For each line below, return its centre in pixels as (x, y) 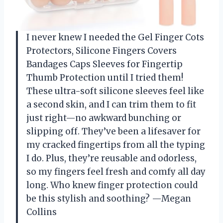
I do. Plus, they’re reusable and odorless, (111, 159)
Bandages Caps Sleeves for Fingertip (105, 64)
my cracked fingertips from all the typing (116, 145)
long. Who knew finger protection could (112, 185)
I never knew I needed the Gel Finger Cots (115, 38)
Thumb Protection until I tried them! (105, 78)
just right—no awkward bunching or (104, 118)
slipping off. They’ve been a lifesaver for (113, 132)
